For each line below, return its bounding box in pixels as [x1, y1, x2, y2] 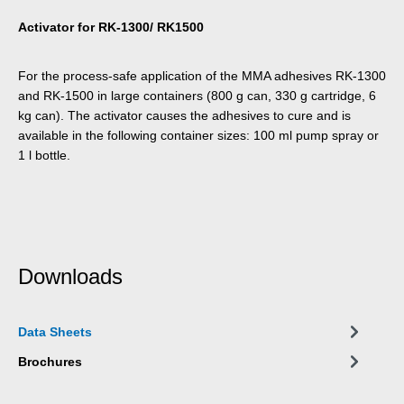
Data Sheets [18, 324, 92, 339]
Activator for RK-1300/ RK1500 [18, 19, 204, 34]
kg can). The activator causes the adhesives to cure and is [18, 107, 351, 123]
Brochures [18, 353, 82, 369]
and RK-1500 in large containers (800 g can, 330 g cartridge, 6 [18, 87, 376, 103]
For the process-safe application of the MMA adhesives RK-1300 [18, 68, 386, 83]
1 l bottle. [18, 147, 70, 162]
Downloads [18, 263, 123, 289]
